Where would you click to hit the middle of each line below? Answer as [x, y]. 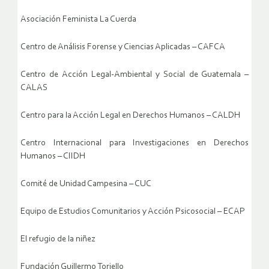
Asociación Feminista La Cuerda [78, 20]
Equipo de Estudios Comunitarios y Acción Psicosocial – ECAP [133, 212]
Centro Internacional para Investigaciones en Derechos [134, 144]
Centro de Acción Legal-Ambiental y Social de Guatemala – [134, 75]
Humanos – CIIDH [53, 157]
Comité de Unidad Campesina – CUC [86, 184]
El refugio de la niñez [58, 240]
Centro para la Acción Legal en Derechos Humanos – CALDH [130, 116]
